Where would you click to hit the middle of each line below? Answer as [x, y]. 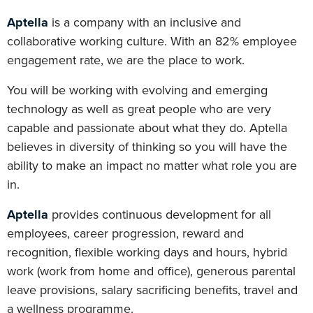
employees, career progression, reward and [125, 233]
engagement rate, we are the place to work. [126, 60]
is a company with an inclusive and [146, 22]
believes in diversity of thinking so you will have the [147, 147]
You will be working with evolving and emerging [137, 90]
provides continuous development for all [160, 214]
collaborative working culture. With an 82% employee [152, 41]
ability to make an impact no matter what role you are [152, 166]
